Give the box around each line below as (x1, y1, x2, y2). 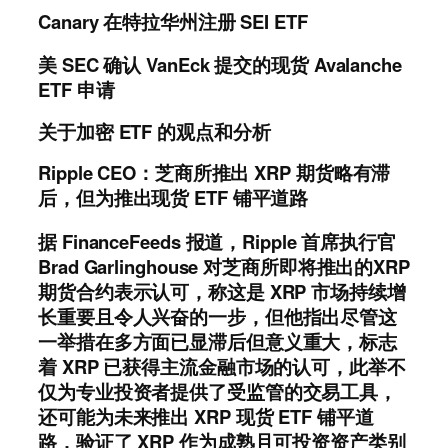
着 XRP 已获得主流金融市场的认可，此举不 (38, 352, 406, 380)
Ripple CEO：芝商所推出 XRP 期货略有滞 (38, 159, 391, 187)
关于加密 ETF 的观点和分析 (38, 117, 271, 145)
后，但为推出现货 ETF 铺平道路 (38, 184, 309, 212)
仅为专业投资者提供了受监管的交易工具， (38, 377, 398, 405)
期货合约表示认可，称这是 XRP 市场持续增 (38, 277, 406, 305)
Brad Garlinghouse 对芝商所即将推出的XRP (38, 252, 410, 280)
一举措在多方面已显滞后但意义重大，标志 (38, 327, 398, 355)
